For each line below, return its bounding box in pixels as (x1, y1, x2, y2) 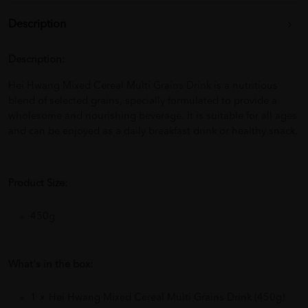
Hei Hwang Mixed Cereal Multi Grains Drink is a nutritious (8, 81, 278, 92)
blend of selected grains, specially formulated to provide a (8, 96, 277, 107)
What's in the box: (8, 260, 93, 271)
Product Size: (8, 179, 67, 190)
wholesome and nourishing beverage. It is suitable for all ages (8, 111, 297, 122)
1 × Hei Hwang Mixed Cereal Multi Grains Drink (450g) (30, 293, 285, 304)
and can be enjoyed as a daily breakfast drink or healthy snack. (8, 126, 298, 137)
